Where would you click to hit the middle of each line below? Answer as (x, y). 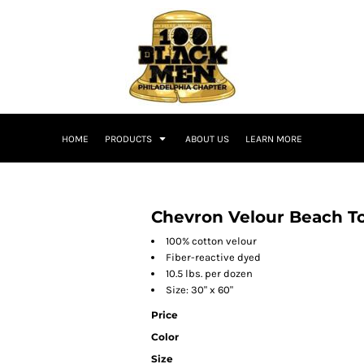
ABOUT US (207, 139)
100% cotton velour (211, 241)
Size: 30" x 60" (199, 290)
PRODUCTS (130, 139)
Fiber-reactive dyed (213, 257)
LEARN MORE (274, 139)
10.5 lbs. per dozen (209, 273)
